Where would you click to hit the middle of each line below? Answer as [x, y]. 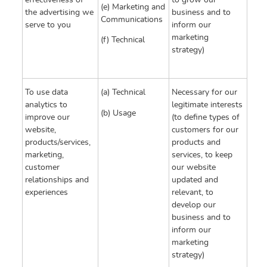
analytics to [46, 105]
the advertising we [59, 13]
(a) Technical [123, 93]
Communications [132, 19]
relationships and [57, 180]
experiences [46, 193]
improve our [47, 118]
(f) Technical [123, 40]
